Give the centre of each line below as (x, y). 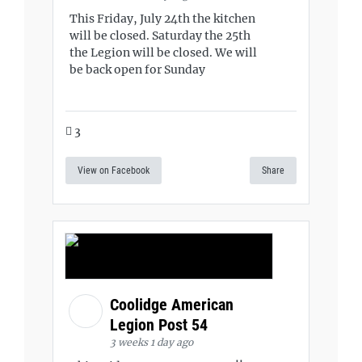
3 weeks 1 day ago (152, 342)
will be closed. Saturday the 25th (160, 36)
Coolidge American (172, 304)
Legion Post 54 (161, 324)
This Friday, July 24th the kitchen (162, 19)
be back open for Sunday (137, 69)
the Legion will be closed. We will (163, 53)
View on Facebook (114, 170)
